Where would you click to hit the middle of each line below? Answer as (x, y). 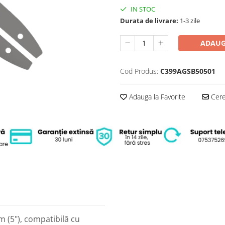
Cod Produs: (139, 71)
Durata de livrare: (149, 21)
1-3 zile (189, 21)
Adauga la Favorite (156, 97)
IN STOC (142, 9)
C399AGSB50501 (188, 71)
